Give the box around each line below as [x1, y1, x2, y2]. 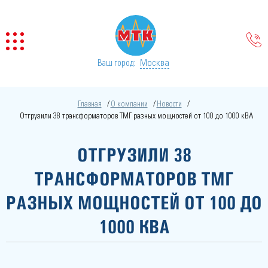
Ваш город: [98, 59, 135, 68]
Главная [77, 100, 102, 108]
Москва [140, 58, 169, 68]
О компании [110, 100, 148, 108]
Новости [156, 100, 182, 108]
